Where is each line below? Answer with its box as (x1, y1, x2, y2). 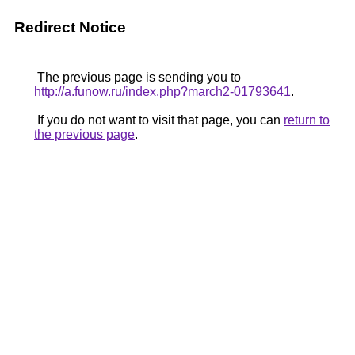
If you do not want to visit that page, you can (34, 113, 284, 127)
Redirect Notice (14, 19, 126, 36)
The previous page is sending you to (34, 71, 241, 84)
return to (284, 113, 330, 127)
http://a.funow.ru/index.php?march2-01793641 (34, 85, 291, 98)
